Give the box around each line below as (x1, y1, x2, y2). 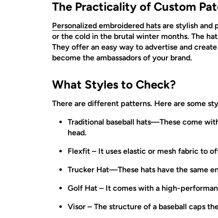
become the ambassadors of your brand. (52, 53, 194, 63)
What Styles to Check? (52, 77, 176, 92)
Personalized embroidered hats (52, 21, 161, 31)
